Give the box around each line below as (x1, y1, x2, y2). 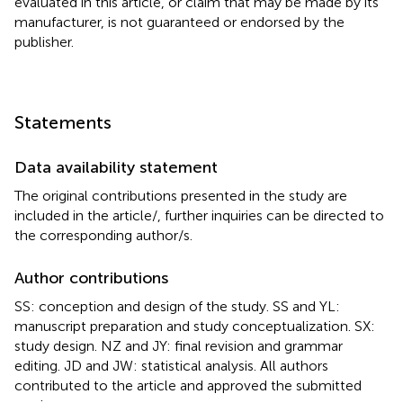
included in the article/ (14, 206, 157, 224)
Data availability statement (14, 157, 218, 177)
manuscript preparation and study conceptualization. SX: (14, 317, 375, 335)
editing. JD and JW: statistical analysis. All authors (14, 356, 328, 374)
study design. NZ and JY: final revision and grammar (14, 336, 343, 354)
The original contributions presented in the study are (14, 186, 347, 204)
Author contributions (14, 267, 168, 288)
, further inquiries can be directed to (157, 206, 384, 224)
